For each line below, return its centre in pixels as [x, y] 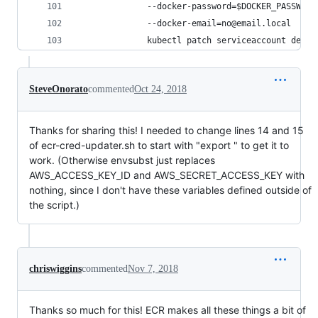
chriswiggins [55, 269]
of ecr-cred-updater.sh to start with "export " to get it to [159, 145]
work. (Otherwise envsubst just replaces [122, 160]
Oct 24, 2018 [160, 89]
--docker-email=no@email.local [184, 23]
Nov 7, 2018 [153, 269]
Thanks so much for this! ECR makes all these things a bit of [168, 310]
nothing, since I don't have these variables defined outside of [170, 190]
